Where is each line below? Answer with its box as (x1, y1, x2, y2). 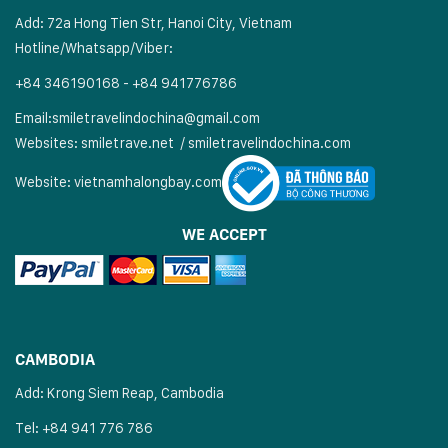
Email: (15, 108, 52, 126)
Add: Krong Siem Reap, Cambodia (15, 384, 224, 402)
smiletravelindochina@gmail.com (52, 108, 260, 126)
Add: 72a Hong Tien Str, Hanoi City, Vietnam (15, 13, 292, 31)
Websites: (15, 133, 81, 151)
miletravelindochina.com (195, 133, 351, 151)
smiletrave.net (81, 133, 177, 151)
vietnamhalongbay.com (74, 172, 222, 190)
